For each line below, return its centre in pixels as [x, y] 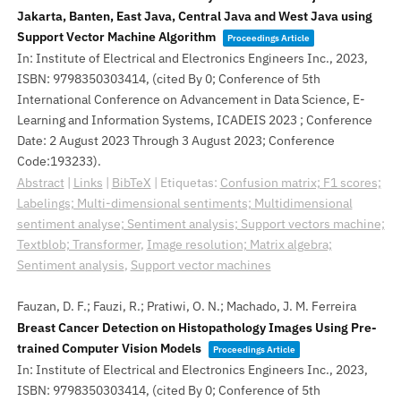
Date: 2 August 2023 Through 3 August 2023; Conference [175, 141]
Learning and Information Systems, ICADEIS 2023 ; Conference [194, 120]
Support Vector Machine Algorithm [116, 37]
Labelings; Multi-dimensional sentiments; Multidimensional [184, 203]
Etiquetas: [190, 183]
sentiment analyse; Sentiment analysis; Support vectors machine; [200, 224]
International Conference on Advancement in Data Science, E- [191, 99]
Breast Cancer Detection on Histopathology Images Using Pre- [196, 328]
